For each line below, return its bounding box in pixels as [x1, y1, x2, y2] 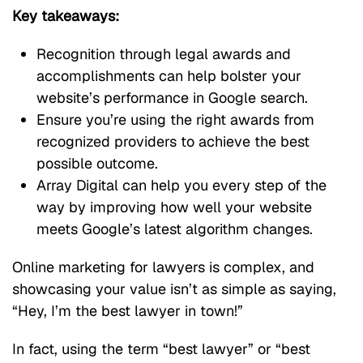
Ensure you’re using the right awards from [36, 109, 314, 129]
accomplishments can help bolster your [36, 66, 301, 85]
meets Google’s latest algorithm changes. [36, 219, 313, 238]
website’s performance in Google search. [36, 88, 308, 107]
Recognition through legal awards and [36, 44, 291, 63]
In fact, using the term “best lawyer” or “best [12, 339, 310, 358]
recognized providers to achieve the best [36, 131, 310, 151]
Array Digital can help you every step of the [36, 175, 327, 194]
